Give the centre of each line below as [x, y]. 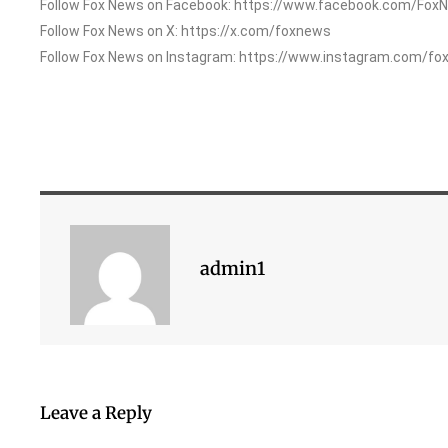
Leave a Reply [96, 412]
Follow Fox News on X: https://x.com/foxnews [185, 30]
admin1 [232, 269]
